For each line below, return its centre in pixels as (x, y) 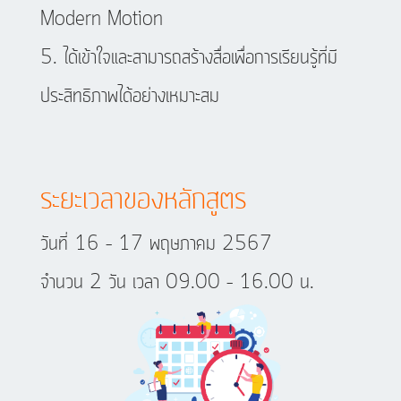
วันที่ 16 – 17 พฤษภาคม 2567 (156, 244)
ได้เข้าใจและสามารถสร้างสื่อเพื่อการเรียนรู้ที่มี (200, 58)
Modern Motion (101, 19)
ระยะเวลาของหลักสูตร (143, 200)
